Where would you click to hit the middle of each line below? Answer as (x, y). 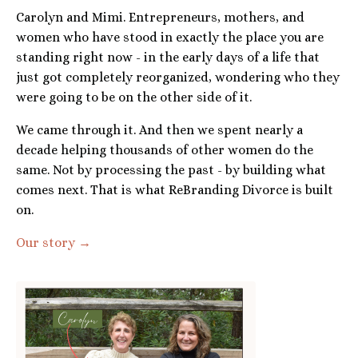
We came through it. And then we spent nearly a (159, 130)
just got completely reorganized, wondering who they (178, 78)
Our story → (54, 243)
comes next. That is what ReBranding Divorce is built (175, 190)
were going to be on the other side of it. (134, 97)
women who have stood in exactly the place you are (170, 38)
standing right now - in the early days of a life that (168, 58)
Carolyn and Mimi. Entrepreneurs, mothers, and (160, 18)
